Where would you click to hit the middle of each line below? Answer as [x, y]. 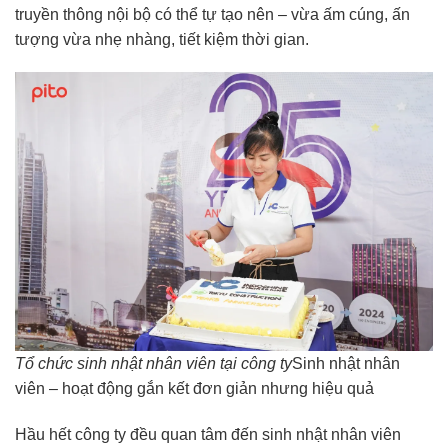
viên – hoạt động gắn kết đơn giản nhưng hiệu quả [194, 389]
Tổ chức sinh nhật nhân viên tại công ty [153, 364]
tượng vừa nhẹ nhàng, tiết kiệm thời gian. [162, 39]
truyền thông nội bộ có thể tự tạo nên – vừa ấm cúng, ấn [212, 14]
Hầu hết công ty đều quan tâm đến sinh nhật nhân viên [208, 434]
